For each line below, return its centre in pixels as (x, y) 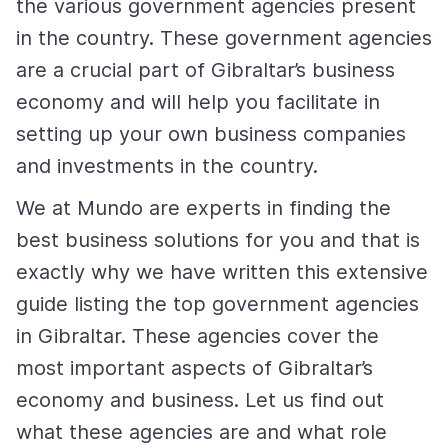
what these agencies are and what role (201, 432)
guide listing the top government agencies (217, 304)
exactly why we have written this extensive (222, 272)
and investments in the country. (170, 166)
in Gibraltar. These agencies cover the (197, 336)
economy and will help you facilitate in (198, 102)
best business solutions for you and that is (218, 240)
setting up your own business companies (211, 134)
